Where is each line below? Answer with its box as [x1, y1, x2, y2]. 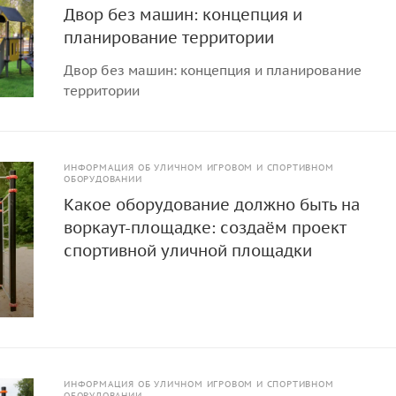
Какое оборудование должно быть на [64, 194, 361, 216]
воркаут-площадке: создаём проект [64, 217, 346, 239]
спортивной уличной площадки [64, 240, 313, 262]
